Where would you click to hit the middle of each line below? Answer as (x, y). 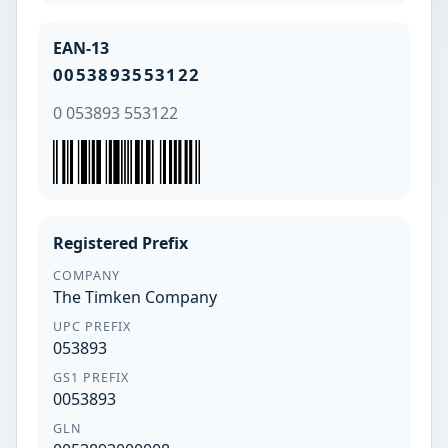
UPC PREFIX (92, 326)
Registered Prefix (120, 242)
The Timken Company (135, 297)
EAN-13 (81, 47)
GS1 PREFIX (91, 377)
